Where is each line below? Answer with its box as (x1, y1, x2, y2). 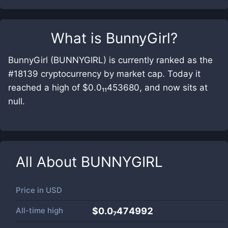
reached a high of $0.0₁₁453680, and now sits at (8, 82, 208, 93)
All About (16, 153, 81, 170)
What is (50, 30, 106, 47)
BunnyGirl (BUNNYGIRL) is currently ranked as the (8, 55, 213, 65)
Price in (16, 185, 46, 195)
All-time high (16, 206, 63, 215)
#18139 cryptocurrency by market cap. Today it (8, 69, 201, 79)
